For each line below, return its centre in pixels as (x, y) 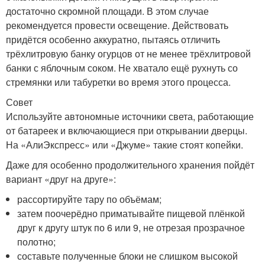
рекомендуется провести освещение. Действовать (117, 25)
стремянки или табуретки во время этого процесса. (118, 82)
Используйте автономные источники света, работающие (130, 116)
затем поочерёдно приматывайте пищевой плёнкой (131, 213)
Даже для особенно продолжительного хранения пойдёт (130, 164)
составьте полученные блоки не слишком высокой (128, 256)
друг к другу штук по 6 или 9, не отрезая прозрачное (131, 227)
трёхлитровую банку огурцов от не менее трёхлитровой (128, 53)
